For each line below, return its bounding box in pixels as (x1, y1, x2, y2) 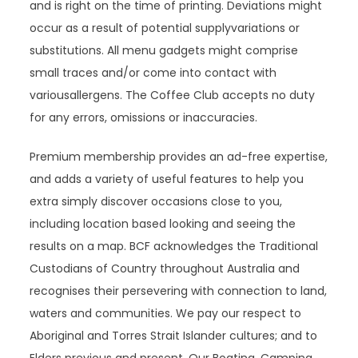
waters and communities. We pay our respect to (30, 305, 302, 321)
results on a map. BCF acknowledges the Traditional (30, 238, 319, 254)
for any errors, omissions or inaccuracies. (30, 109, 258, 125)
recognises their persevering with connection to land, (30, 283, 328, 299)
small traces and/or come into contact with (30, 65, 277, 81)
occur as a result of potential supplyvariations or (30, 20, 300, 36)
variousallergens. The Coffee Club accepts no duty (30, 87, 316, 103)
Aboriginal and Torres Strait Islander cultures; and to (30, 328, 318, 344)
